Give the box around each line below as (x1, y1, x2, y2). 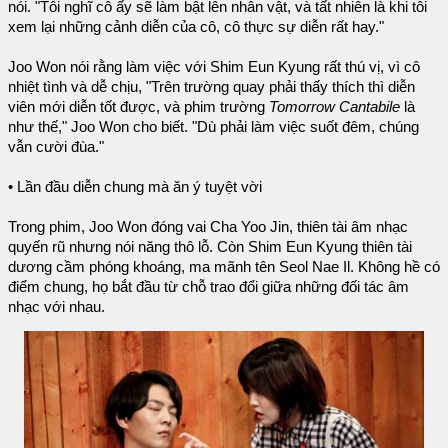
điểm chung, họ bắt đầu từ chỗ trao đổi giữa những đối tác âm (8, 278, 409, 295)
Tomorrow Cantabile (269, 98, 400, 115)
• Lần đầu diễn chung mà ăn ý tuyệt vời (8, 178, 262, 195)
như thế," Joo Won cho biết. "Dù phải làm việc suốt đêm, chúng (8, 118, 419, 135)
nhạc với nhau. (8, 298, 105, 315)
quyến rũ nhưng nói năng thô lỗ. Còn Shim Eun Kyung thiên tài (8, 238, 412, 255)
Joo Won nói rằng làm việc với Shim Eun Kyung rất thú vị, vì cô (8, 58, 420, 75)
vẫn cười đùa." (8, 138, 104, 155)
